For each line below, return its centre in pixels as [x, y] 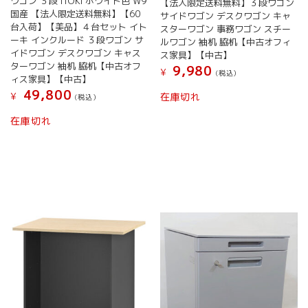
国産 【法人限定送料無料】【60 [76, 13]
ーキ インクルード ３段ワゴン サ [77, 40]
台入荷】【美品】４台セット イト [79, 26]
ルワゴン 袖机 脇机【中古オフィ [225, 42]
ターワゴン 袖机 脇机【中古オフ [76, 66]
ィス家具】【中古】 [51, 79]
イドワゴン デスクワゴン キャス [76, 53]
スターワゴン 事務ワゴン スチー [225, 29]
